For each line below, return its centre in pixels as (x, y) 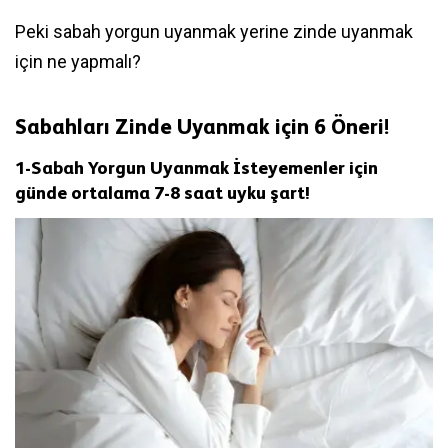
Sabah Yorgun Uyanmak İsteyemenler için (204, 167)
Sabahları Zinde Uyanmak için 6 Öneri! (202, 127)
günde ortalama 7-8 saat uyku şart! (162, 192)
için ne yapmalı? (78, 62)
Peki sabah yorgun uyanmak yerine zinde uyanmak (214, 32)
